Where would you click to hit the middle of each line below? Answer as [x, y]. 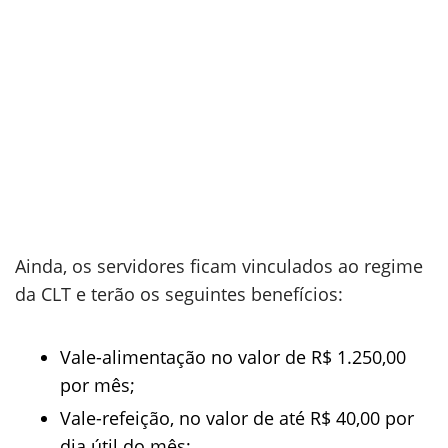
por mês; [97, 385]
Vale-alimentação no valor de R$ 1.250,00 [233, 357]
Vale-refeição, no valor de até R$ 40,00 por [237, 418]
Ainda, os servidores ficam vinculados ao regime [219, 266]
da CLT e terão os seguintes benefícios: [179, 294]
